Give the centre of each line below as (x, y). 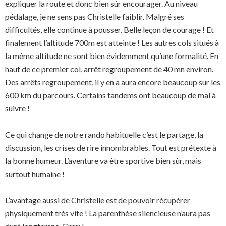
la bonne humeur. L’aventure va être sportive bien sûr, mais (103, 161)
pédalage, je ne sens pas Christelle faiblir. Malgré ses (95, 16)
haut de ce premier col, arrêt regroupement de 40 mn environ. (109, 69)
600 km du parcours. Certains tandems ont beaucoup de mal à (110, 95)
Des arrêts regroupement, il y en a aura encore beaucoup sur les (113, 82)
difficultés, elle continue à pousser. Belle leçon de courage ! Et (109, 30)
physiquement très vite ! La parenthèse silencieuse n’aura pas (108, 213)
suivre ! (17, 108)
